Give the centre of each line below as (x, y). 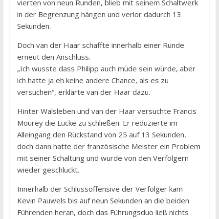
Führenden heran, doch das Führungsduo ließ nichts (103, 212)
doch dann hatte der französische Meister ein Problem (109, 146)
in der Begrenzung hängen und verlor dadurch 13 (99, 14)
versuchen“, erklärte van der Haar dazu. (83, 92)
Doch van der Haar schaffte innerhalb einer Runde (100, 45)
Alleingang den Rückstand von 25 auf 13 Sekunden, (101, 134)
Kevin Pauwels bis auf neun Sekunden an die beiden (103, 200)
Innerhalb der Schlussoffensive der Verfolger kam (100, 188)
